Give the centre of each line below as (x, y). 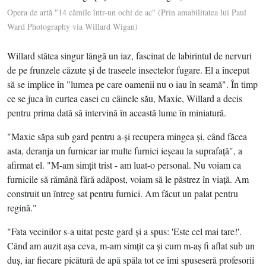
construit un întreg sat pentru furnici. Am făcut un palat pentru (123, 193)
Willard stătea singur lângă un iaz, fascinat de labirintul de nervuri (129, 55)
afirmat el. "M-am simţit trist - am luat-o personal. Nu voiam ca (124, 164)
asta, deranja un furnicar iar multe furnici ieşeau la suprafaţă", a (125, 150)
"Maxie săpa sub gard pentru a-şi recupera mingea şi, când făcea (127, 136)
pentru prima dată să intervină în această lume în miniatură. (117, 112)
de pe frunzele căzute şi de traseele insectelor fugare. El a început (128, 69)
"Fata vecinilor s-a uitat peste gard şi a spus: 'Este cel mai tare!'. (124, 231)
